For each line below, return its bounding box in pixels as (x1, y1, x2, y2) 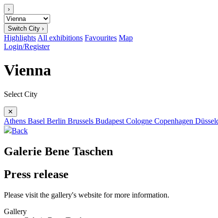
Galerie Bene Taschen (4, 145, 113, 158)
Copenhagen (154, 116, 195, 125)
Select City (4, 90, 37, 98)
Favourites (85, 34, 117, 42)
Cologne (126, 116, 154, 125)
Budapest (95, 116, 126, 125)
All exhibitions (37, 34, 83, 42)
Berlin (47, 116, 68, 125)
